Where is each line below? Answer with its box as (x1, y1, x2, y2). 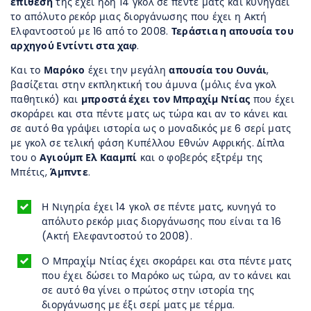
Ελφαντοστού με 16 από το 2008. (10, 24, 171, 38)
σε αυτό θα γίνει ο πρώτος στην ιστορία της (42, 283, 255, 297)
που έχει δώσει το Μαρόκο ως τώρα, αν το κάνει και (42, 268, 292, 283)
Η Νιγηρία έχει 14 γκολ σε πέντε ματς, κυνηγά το (42, 199, 276, 214)
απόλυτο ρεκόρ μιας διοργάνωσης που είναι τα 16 (42, 214, 281, 228)
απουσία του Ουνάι (169, 62, 267, 77)
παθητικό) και (10, 92, 81, 106)
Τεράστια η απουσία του (171, 24, 294, 38)
